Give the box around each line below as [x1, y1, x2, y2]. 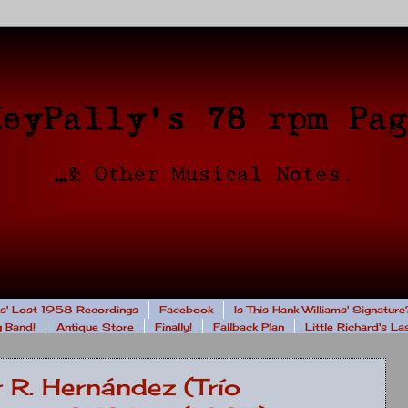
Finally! [155, 321, 192, 334]
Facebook [159, 302, 213, 316]
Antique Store [56, 321, 134, 334]
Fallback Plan [213, 321, 284, 334]
